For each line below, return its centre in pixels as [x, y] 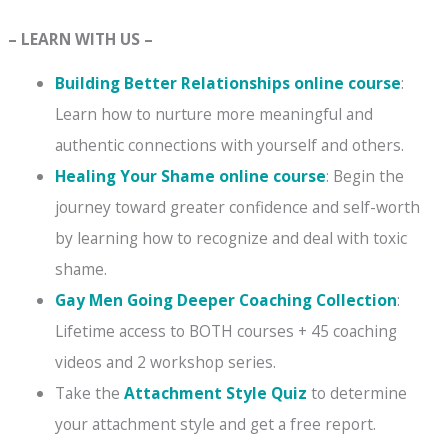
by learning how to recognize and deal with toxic [230, 237]
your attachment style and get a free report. [215, 423]
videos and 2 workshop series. [165, 361]
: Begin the [364, 175]
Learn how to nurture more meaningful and [213, 113]
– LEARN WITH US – [81, 38]
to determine [356, 392]
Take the [89, 392]
